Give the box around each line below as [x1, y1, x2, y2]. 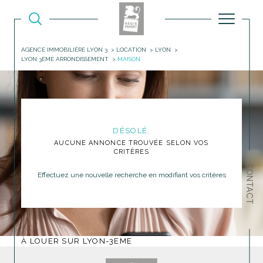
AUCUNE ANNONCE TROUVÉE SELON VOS [54, 139, 209, 147]
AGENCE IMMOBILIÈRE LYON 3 [21, 46, 107, 53]
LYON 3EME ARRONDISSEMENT [21, 56, 109, 62]
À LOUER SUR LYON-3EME [27, 236, 133, 245]
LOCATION [116, 46, 146, 53]
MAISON [117, 56, 140, 62]
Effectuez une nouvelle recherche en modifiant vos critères [37, 170, 226, 179]
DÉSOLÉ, [119, 126, 150, 135]
